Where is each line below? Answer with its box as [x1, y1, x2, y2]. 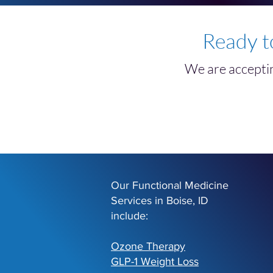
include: [111, 210, 148, 222]
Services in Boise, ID [111, 194, 208, 207]
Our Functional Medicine [111, 179, 229, 192]
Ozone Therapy [111, 240, 185, 253]
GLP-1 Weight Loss [111, 255, 199, 268]
